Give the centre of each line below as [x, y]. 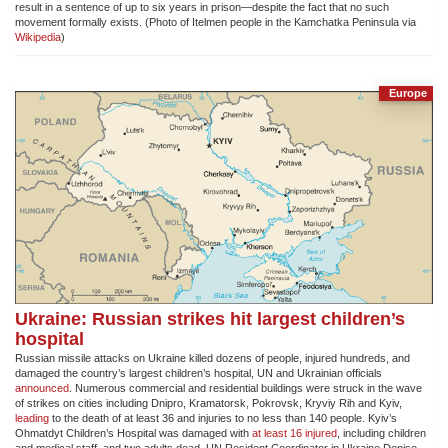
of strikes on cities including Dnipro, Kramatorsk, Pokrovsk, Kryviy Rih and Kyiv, [208, 403]
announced [42, 388]
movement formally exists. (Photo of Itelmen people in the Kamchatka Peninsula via [215, 22]
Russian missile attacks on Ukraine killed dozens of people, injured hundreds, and [212, 358]
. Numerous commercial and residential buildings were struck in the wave [245, 388]
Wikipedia [38, 37]
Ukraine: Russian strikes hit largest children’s [210, 318]
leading [32, 418]
